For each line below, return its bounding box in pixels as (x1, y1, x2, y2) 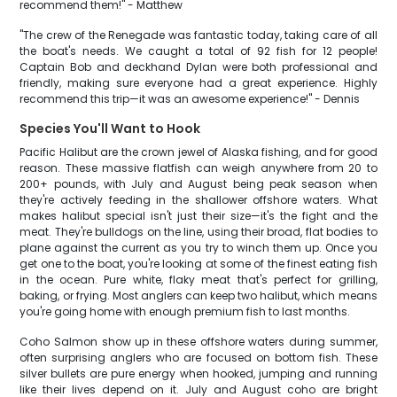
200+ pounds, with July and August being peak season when (19, 176, 378, 191)
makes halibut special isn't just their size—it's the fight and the (19, 208, 378, 223)
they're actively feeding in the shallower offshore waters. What (19, 192, 378, 207)
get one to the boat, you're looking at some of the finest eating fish (19, 256, 378, 271)
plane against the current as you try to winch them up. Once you (19, 240, 378, 255)
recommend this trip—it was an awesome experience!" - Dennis (19, 91, 361, 106)
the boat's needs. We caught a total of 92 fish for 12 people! (19, 43, 378, 58)
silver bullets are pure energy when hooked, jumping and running (19, 366, 378, 381)
